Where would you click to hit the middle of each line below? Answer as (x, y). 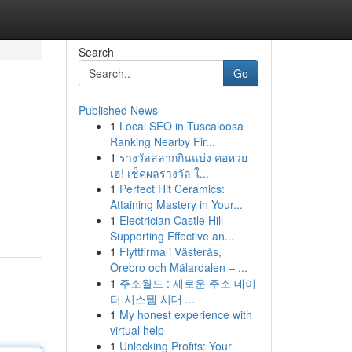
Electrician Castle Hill (171, 220)
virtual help (137, 330)
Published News (118, 110)
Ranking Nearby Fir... (162, 141)
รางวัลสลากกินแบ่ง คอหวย (183, 157)
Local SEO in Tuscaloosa (181, 126)
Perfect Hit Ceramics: (172, 189)
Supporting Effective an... (172, 236)
